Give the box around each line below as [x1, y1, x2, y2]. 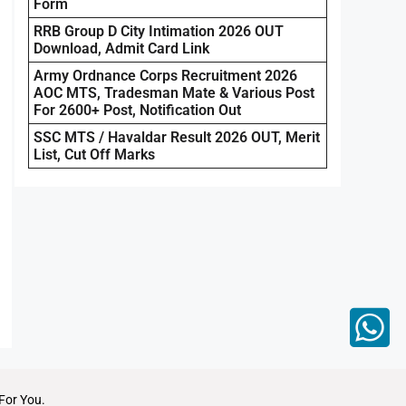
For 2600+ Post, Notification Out [34, 101, 241, 119]
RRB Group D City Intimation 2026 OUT [34, 22, 284, 40]
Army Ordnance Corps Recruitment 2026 [34, 66, 297, 84]
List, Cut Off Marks [34, 145, 155, 163]
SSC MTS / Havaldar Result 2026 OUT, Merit [34, 128, 320, 146]
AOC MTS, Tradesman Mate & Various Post [34, 83, 314, 101]
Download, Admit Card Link [34, 39, 209, 57]
